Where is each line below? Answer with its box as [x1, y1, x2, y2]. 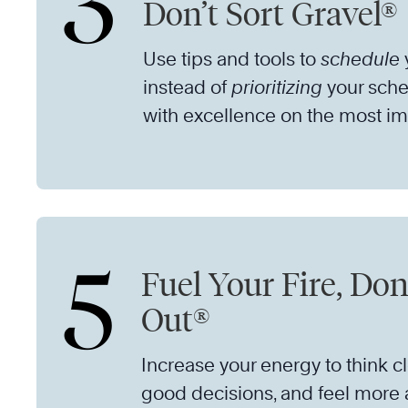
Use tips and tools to [143, 48, 321, 70]
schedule [321, 48, 400, 70]
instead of [143, 76, 231, 98]
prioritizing [231, 76, 322, 98]
